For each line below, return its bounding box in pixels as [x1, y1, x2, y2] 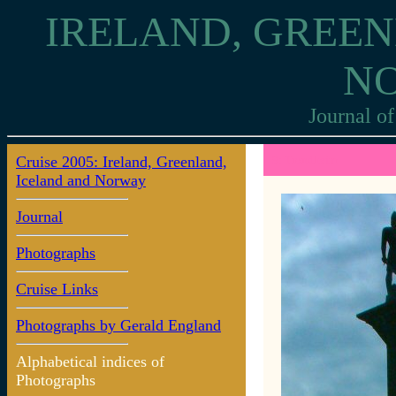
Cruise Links [16, 280, 98, 298]
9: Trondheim [272, 153, 338, 166]
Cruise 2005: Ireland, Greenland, [16, 153, 227, 171]
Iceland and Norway [16, 171, 146, 189]
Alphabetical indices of [16, 353, 164, 370]
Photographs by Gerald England [16, 316, 221, 334]
